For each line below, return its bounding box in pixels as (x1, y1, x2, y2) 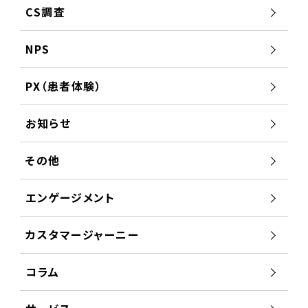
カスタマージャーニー (25, 226, 140, 243)
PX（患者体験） (25, 78, 102, 95)
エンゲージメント (25, 189, 115, 206)
